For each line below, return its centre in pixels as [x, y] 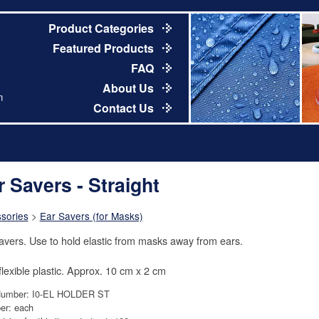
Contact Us [125, 108]
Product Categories [102, 28]
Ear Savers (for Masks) [91, 216]
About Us [129, 88]
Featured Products [104, 48]
